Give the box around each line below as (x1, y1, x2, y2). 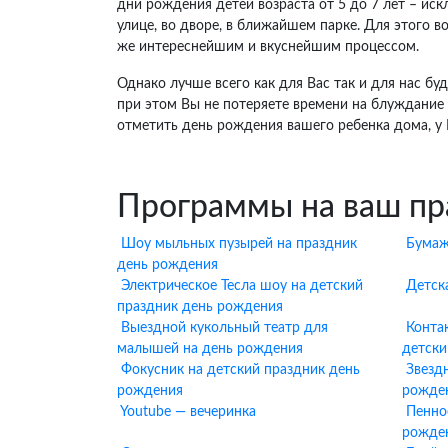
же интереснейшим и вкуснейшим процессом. (117, 40, 419, 54)
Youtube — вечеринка (120, 405, 256, 419)
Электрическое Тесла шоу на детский (121, 279, 363, 293)
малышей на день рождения (117, 342, 303, 356)
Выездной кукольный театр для (121, 321, 328, 335)
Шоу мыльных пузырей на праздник (121, 237, 357, 251)
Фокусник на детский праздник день (121, 363, 360, 377)
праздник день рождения (117, 300, 283, 314)
